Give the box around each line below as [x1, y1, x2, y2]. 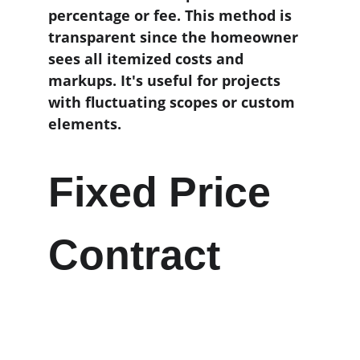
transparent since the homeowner [48, 27, 302, 47]
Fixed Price [48, 169, 282, 215]
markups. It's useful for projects [48, 71, 284, 90]
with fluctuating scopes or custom [48, 92, 299, 112]
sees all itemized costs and [48, 49, 247, 68]
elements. [48, 114, 121, 133]
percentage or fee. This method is [48, 6, 296, 25]
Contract [48, 231, 220, 278]
